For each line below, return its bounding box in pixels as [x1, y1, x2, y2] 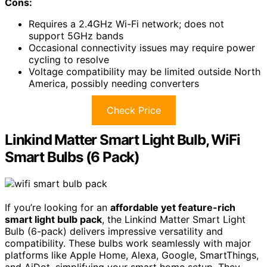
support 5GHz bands [29, 29, 123, 42]
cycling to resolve [29, 53, 109, 66]
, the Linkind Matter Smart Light [102, 213, 246, 225]
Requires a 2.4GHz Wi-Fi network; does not [29, 17, 224, 30]
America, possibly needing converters [29, 77, 199, 89]
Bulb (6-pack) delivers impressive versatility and [5, 225, 223, 237]
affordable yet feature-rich [110, 201, 235, 213]
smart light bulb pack [5, 213, 102, 225]
